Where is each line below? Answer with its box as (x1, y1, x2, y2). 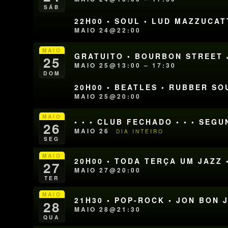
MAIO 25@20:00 (74, 91, 141, 101)
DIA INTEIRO (116, 127, 164, 135)
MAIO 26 (74, 126, 113, 136)
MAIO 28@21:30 (74, 205, 141, 214)
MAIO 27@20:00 (74, 165, 141, 175)
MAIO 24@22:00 (74, 25, 141, 35)
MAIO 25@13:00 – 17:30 (74, 60, 177, 70)
